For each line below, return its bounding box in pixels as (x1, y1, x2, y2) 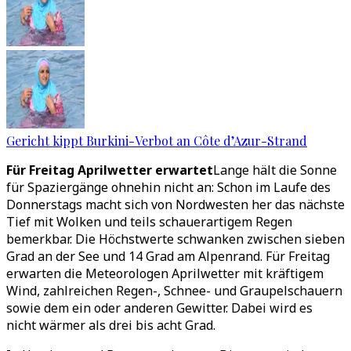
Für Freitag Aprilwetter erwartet (6, 161, 213, 179)
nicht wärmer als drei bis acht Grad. (6, 317, 215, 334)
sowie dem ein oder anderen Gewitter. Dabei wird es (6, 299, 313, 317)
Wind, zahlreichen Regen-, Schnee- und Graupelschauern (6, 282, 342, 299)
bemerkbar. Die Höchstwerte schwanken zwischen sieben (6, 230, 345, 248)
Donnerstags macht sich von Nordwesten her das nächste (6, 196, 345, 213)
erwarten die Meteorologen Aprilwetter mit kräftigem (6, 265, 324, 282)
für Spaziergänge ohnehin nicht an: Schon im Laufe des (6, 179, 331, 196)
